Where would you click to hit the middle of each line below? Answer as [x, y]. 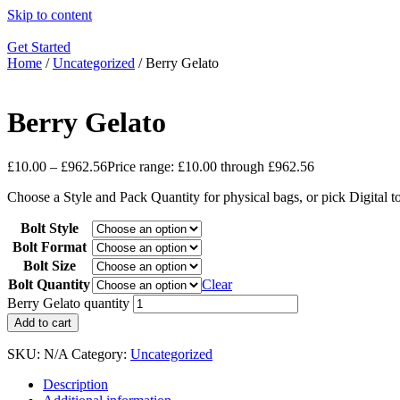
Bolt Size [49, 265]
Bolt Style [49, 228]
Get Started [39, 47]
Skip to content [50, 15]
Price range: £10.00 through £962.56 [211, 166]
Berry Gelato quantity [68, 303]
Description [75, 384]
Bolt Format [49, 246]
